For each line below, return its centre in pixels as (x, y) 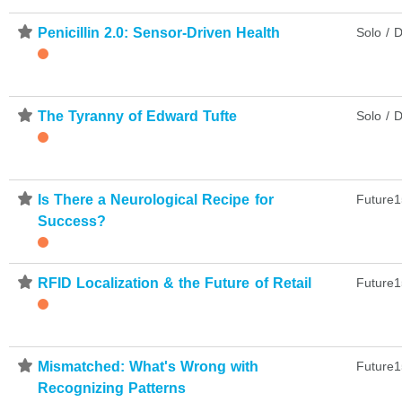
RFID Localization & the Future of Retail (175, 283)
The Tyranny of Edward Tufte (138, 116)
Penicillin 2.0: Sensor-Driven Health (159, 32)
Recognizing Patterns (112, 388)
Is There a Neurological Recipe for (156, 199)
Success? (72, 221)
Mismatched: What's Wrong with (149, 366)
